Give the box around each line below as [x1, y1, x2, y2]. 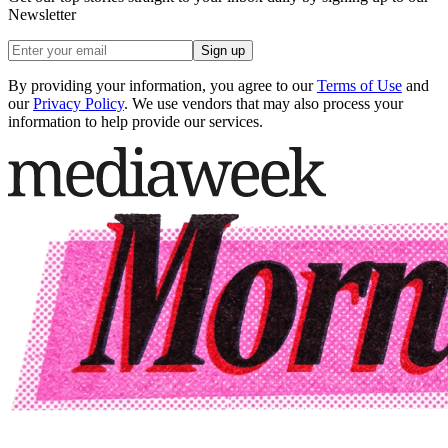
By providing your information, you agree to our [8, 77, 313, 94]
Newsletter [8, 6, 76, 23]
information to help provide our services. [8, 113, 263, 130]
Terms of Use [317, 77, 402, 94]
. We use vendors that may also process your [124, 95, 403, 112]
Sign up [201, 43, 245, 58]
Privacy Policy [33, 95, 124, 112]
